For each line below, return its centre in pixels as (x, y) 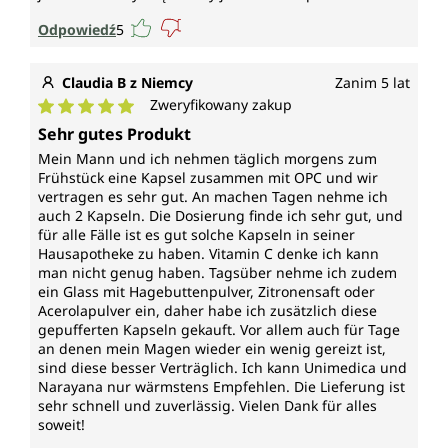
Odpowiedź (77, 29)
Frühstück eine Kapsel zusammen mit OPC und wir (208, 178)
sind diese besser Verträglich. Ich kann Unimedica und (222, 368)
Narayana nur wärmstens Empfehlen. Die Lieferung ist (221, 387)
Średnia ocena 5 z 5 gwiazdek (148, 125)
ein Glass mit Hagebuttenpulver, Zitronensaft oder (206, 292)
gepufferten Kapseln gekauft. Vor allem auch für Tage (219, 330)
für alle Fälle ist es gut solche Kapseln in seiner (196, 235)
